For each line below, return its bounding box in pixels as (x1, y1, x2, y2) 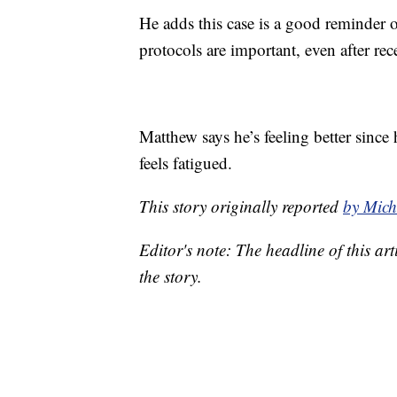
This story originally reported (139, 194, 343, 217)
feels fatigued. (139, 151, 232, 174)
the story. (139, 264, 202, 287)
